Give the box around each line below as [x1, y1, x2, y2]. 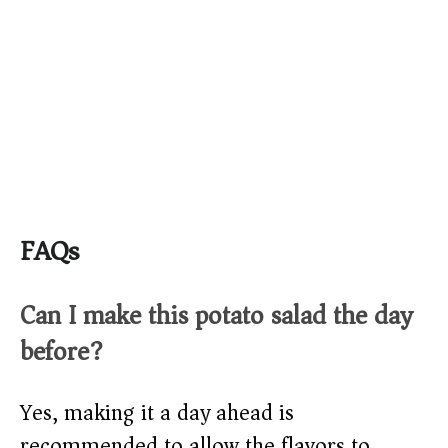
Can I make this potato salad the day [20, 293, 412, 339]
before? [20, 329, 103, 375]
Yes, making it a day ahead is [20, 394, 294, 433]
